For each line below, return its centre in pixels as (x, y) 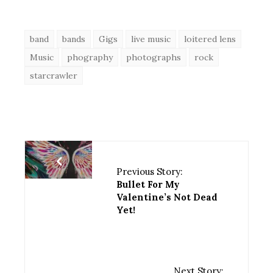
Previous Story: (149, 171)
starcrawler (54, 75)
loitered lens (210, 39)
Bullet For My (148, 184)
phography (90, 57)
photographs (154, 57)
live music (151, 39)
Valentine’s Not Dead (167, 197)
